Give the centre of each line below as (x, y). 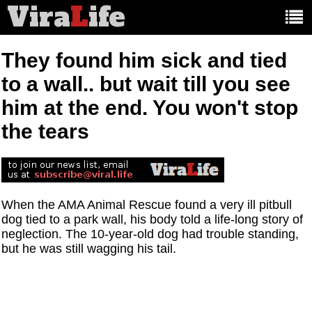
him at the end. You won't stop (150, 108)
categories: (184, 31)
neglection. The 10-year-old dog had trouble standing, (150, 234)
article (173, 18)
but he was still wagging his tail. (89, 249)
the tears (46, 132)
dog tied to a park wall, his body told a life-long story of (153, 220)
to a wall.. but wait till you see (146, 84)
